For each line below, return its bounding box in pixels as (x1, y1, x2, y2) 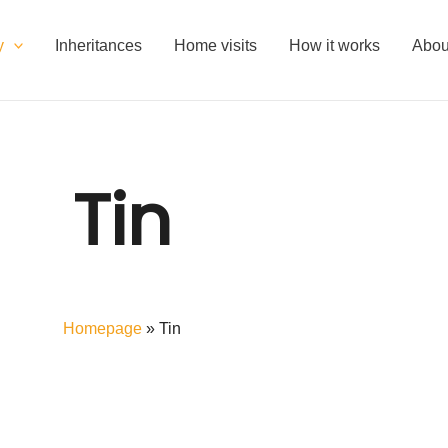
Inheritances (55, 36, 143, 54)
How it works (289, 36, 381, 54)
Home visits (174, 36, 258, 54)
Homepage (63, 320, 142, 337)
